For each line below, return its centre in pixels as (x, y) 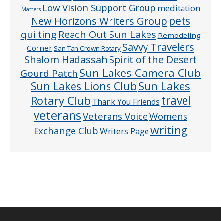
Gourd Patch (49, 73)
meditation (179, 8)
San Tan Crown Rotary (87, 48)
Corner (39, 48)
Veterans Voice (115, 116)
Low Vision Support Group (99, 8)
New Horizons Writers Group (99, 21)
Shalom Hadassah (66, 59)
